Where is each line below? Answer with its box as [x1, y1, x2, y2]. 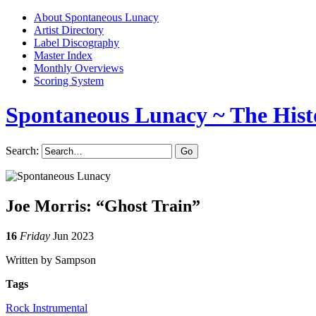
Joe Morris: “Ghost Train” [6, 196, 200, 215]
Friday [20, 229, 50, 242]
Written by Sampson [6, 253, 96, 266]
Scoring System [34, 75, 104, 87]
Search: [6, 144, 39, 157]
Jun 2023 [53, 229, 94, 242]
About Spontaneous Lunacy [34, 11, 159, 23]
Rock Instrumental [6, 301, 87, 314]
